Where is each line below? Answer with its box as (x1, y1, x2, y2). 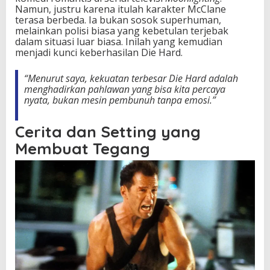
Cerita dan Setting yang (15, 121, 201, 142)
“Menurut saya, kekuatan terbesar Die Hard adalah (24, 71, 238, 85)
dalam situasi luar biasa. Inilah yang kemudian (15, 34, 222, 48)
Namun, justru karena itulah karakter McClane (15, 2, 226, 16)
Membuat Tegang (15, 138, 150, 159)
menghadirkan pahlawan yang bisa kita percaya (24, 82, 225, 96)
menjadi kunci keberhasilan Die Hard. (15, 45, 183, 59)
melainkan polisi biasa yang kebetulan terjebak (15, 24, 228, 37)
